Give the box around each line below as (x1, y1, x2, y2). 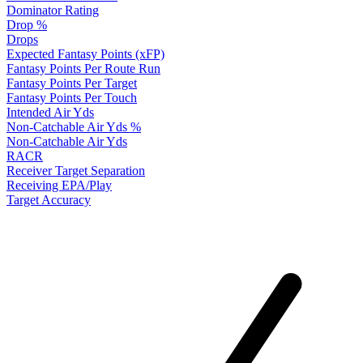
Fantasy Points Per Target (6, 76, 137, 91)
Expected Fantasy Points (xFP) (6, 47, 164, 62)
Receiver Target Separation (6, 164, 145, 178)
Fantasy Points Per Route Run (6, 62, 160, 76)
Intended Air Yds (6, 105, 94, 120)
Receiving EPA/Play (6, 178, 112, 193)
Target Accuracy (6, 193, 91, 207)
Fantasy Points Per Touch (6, 91, 137, 105)
